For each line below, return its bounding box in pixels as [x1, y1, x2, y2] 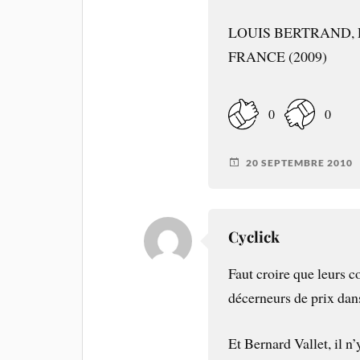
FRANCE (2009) [228, 47, 328, 67]
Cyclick [228, 227, 280, 247]
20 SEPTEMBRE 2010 [246, 156, 354, 169]
